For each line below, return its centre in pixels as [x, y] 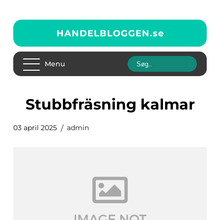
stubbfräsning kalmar [115, 104]
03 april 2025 [35, 128]
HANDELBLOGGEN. [104, 33]
